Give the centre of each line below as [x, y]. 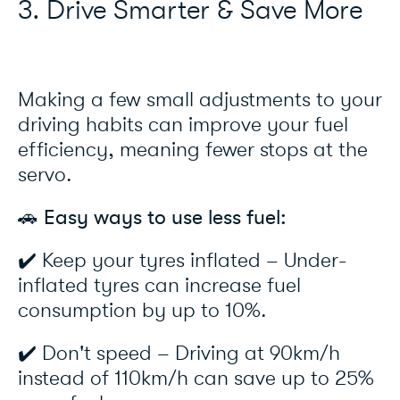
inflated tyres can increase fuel [159, 286]
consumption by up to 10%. [145, 311]
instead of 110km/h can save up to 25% [196, 379]
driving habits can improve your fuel [183, 125]
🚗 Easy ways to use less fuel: [155, 218]
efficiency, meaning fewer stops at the [193, 150]
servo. [48, 175]
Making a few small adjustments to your [200, 100]
